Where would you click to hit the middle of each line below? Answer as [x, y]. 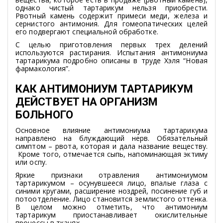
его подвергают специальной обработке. [87, 31]
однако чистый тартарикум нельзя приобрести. [111, 7]
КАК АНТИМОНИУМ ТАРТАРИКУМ [105, 89]
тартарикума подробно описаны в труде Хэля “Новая [111, 60]
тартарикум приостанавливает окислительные [111, 215]
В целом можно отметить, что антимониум [111, 207]
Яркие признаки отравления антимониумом [111, 175]
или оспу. [31, 162]
